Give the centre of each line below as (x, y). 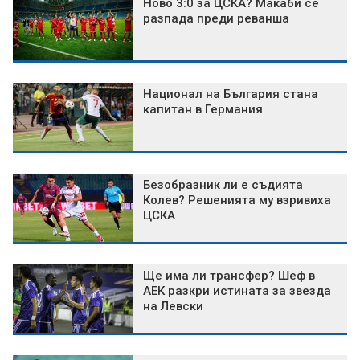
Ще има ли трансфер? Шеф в (229, 276)
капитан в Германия (203, 110)
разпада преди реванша (216, 19)
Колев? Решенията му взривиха (237, 200)
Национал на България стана (231, 94)
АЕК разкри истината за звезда (237, 291)
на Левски (173, 307)
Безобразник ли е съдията (223, 185)
